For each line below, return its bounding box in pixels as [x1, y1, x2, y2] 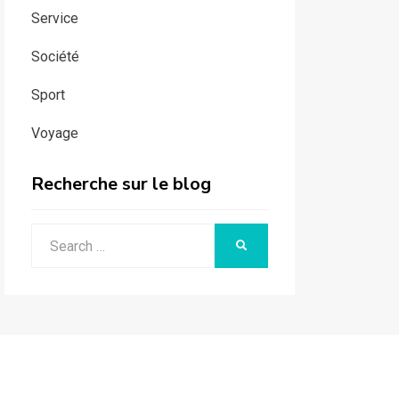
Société [30, 48, 79, 66]
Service [30, 10, 78, 28]
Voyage [30, 125, 78, 142]
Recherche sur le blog [30, 172, 211, 197]
